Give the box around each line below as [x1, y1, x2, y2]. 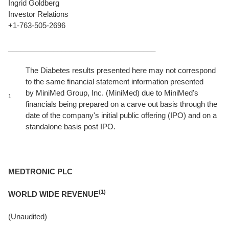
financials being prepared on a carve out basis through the [26, 100, 217, 108]
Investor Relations [8, 10, 68, 18]
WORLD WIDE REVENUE [8, 190, 99, 198]
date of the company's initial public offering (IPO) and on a [26, 111, 217, 120]
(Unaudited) [8, 212, 47, 221]
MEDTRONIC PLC [8, 167, 73, 176]
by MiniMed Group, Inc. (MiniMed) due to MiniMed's [26, 88, 198, 97]
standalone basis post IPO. [26, 122, 118, 131]
